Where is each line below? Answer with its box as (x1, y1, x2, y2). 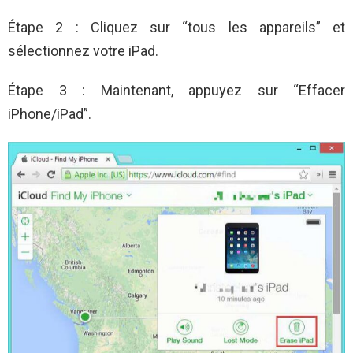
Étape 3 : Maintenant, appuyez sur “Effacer (8, 82, 345, 99)
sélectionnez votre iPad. (8, 43, 158, 60)
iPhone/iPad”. (8, 106, 91, 123)
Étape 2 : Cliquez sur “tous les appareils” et (8, 19, 345, 36)
